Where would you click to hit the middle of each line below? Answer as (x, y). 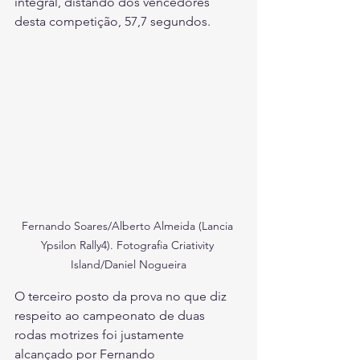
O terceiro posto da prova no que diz (122, 296)
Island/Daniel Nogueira (129, 264)
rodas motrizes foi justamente (101, 334)
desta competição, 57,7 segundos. (112, 22)
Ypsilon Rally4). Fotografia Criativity (129, 245)
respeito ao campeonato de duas (111, 315)
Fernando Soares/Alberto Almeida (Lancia (129, 225)
